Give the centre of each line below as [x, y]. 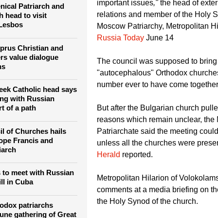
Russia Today [121, 65]
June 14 [160, 65]
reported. [136, 182]
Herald [109, 182]
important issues [125, 30]
